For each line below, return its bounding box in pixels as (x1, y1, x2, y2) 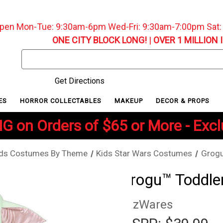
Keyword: (21, 62, 54, 72)
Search (21, 50, 46, 60)
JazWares (119, 198, 173, 212)
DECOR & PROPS (156, 97, 212, 105)
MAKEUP (114, 97, 145, 105)
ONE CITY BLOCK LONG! (52, 35, 147, 45)
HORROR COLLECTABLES (19, 97, 104, 105)
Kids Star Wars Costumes (96, 148, 193, 159)
